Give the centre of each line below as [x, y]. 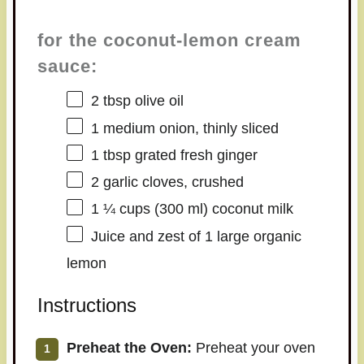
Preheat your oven [253, 347]
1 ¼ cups [120, 209]
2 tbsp [110, 101]
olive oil [157, 101]
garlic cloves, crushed [171, 182]
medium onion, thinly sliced [188, 128]
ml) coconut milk [238, 209]
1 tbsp [110, 155]
